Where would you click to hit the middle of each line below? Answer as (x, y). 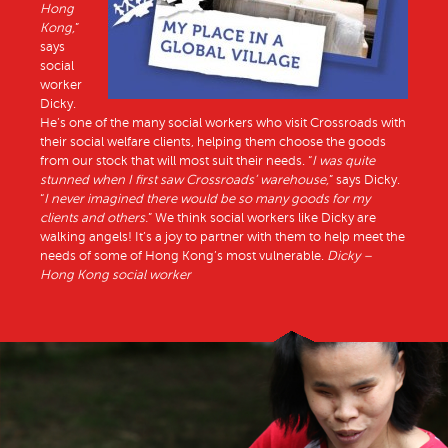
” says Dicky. (364, 180)
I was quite (343, 161)
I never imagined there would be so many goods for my (207, 199)
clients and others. (94, 218)
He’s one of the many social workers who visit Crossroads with (223, 123)
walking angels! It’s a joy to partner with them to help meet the (222, 237)
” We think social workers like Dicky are (262, 218)
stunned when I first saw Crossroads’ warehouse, (184, 180)
